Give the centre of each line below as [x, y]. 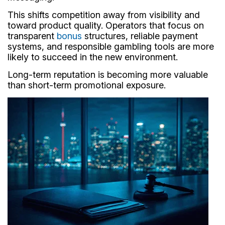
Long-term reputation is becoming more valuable [108, 74]
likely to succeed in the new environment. [93, 57]
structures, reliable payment [140, 36]
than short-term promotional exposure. [87, 85]
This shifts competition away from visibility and [104, 15]
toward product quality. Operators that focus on [106, 25]
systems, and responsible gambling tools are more [111, 46]
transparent [32, 36]
